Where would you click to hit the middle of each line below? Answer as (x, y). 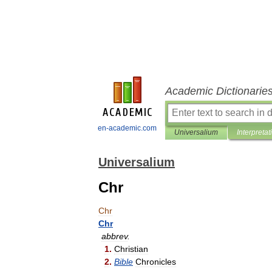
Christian (131, 249)
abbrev (114, 236)
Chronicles (156, 262)
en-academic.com (127, 128)
